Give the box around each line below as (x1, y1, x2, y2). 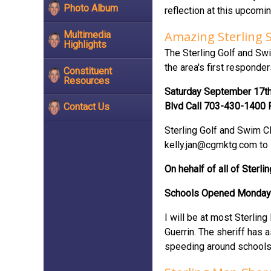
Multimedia (64, 28, 111, 41)
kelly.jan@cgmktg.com (165, 139, 257, 151)
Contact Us (64, 101, 109, 113)
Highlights (64, 38, 106, 50)
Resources (64, 74, 109, 87)
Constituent (64, 65, 112, 77)
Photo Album (64, 2, 118, 15)
